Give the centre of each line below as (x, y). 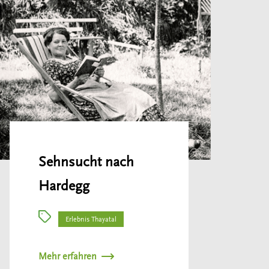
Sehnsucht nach (86, 162)
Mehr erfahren (67, 257)
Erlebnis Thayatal (91, 219)
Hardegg (64, 186)
